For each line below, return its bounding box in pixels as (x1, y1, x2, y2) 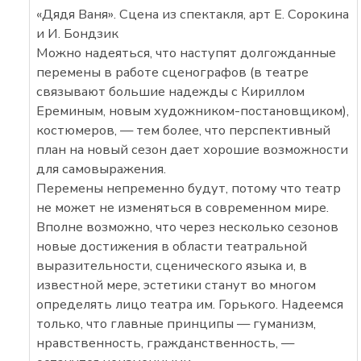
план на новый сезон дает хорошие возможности (36, 139, 349, 159)
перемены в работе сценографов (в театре (36, 62, 309, 81)
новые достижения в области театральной (36, 236, 308, 255)
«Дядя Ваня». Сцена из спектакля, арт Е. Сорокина (36, 4, 350, 23)
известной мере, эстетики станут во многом (36, 275, 317, 294)
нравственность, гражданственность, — (36, 333, 295, 352)
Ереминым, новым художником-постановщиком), (36, 101, 350, 120)
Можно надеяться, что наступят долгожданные (36, 43, 337, 62)
